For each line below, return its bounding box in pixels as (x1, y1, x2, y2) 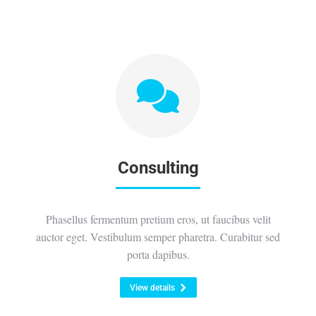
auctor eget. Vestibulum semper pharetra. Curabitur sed (36, 229, 280, 244)
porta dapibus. (126, 247, 190, 262)
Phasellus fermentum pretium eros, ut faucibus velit (45, 212, 271, 226)
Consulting (117, 158, 199, 178)
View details (129, 283, 175, 293)
